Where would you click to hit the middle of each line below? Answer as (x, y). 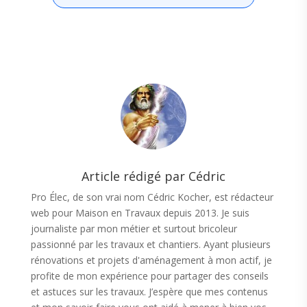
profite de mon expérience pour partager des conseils (149, 276)
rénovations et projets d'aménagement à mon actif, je (151, 260)
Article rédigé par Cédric (153, 176)
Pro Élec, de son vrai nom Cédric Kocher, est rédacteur (152, 197)
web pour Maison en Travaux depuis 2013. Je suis (140, 213)
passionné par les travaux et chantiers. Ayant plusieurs (150, 245)
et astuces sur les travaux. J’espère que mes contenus (149, 292)
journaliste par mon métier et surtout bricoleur (134, 229)
